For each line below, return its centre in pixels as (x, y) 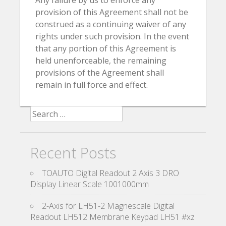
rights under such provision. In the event (112, 36)
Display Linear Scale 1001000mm (90, 184)
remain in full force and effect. (92, 85)
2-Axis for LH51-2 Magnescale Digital (108, 206)
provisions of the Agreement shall (100, 73)
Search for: (50, 111)
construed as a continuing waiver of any (111, 24)
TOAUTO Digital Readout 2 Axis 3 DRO (110, 173)
